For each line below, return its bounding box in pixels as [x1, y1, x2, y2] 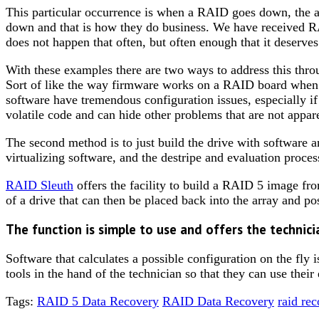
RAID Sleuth [6, 177, 73, 192]
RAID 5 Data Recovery [37, 294, 159, 309]
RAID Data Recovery [162, 294, 274, 309]
